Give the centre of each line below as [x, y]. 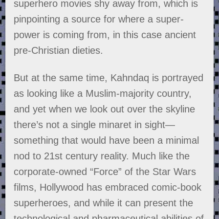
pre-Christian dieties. [59, 51]
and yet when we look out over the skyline [105, 109]
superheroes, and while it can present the [104, 203]
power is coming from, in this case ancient [105, 35]
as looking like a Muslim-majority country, [103, 94]
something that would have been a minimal [107, 141]
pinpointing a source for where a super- [99, 19]
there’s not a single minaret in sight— [95, 125]
